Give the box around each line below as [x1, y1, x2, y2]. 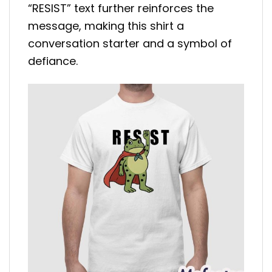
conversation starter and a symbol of [28, 35, 232, 51]
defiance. [28, 53, 78, 69]
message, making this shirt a [28, 18, 184, 33]
